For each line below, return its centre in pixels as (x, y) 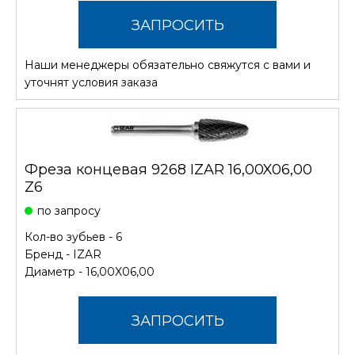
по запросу (69, 210)
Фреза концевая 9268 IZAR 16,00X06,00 (168, 169)
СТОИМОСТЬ (177, 73)
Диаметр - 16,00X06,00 (90, 271)
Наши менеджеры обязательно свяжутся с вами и (168, 65)
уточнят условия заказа (91, 82)
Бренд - (49, 254)
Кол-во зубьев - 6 (73, 237)
